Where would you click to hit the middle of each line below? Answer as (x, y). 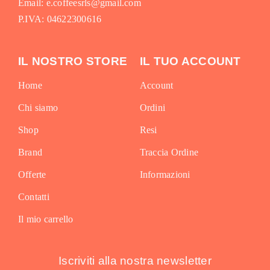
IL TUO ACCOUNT (190, 61)
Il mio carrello (46, 219)
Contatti (33, 196)
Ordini (152, 107)
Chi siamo (38, 107)
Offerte (32, 174)
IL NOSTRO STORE (73, 61)
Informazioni (165, 174)
